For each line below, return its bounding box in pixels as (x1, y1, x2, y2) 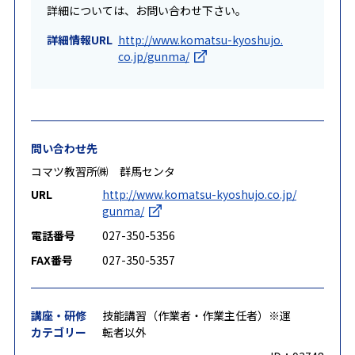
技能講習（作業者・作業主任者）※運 (101, 307, 291, 323)
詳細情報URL (46, 32, 113, 48)
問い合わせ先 (30, 140, 97, 156)
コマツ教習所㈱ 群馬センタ (30, 163, 175, 179)
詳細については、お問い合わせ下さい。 (46, 2, 246, 18)
